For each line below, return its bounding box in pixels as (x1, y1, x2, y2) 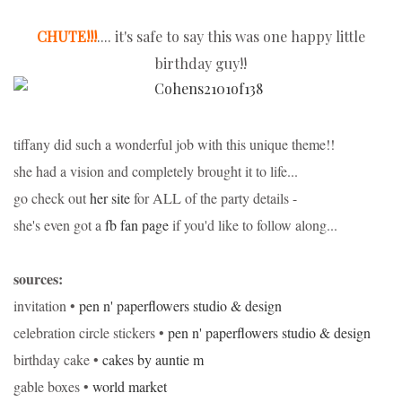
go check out (13, 188, 90, 207)
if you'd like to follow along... (169, 214, 337, 234)
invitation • (13, 295, 79, 315)
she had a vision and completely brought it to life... (13, 161, 298, 180)
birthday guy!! (155, 53, 247, 73)
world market (92, 376, 167, 396)
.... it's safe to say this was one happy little (97, 26, 365, 46)
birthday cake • (13, 349, 102, 369)
